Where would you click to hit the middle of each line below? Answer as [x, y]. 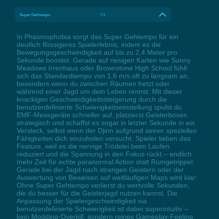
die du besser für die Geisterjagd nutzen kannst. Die [97, 193]
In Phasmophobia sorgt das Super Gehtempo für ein [97, 37]
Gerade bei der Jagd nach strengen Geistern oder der [100, 170]
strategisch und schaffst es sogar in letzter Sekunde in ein [106, 123]
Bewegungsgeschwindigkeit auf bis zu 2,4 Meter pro [97, 53]
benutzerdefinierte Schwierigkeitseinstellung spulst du [99, 107]
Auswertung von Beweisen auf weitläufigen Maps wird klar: [107, 178]
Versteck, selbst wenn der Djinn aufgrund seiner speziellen [107, 131]
